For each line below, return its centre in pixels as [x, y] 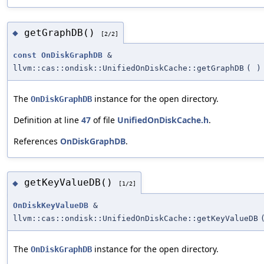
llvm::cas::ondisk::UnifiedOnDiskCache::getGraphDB [128, 68]
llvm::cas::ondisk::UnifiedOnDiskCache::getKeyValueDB [136, 218]
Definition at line [47, 120]
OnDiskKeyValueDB [51, 205]
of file [104, 120]
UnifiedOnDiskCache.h [163, 120]
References [37, 141]
